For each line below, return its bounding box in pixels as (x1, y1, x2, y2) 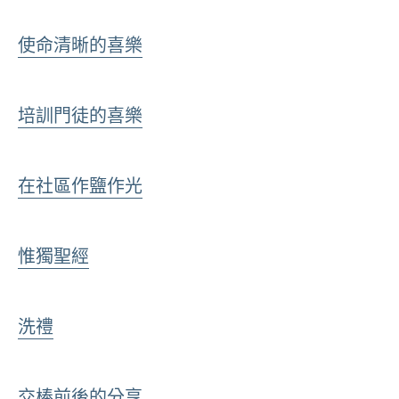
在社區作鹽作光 (18, 174, 142, 198)
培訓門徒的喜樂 (18, 103, 142, 127)
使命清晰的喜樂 (18, 33, 142, 57)
